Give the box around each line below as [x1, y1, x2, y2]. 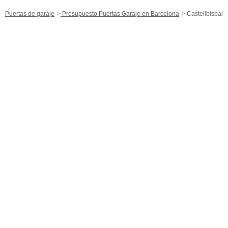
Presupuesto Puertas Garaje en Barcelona [61, 10, 179, 17]
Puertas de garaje [5, 10, 54, 17]
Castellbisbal [185, 10, 223, 17]
